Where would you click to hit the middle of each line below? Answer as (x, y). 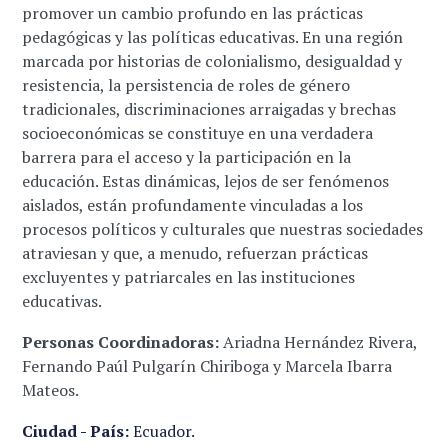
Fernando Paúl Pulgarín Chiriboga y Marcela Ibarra (207, 366)
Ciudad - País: (76, 431)
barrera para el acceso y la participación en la (187, 157)
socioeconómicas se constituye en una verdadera (198, 133)
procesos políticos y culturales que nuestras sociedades (223, 229)
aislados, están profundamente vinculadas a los (193, 205)
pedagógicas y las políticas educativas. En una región (213, 37)
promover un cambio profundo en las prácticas (193, 13)
